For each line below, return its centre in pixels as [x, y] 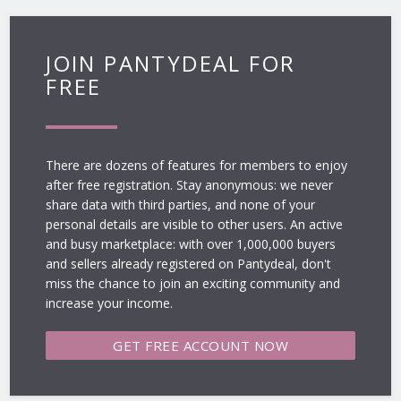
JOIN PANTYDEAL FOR [171, 64]
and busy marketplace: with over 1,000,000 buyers [191, 244]
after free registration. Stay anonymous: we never [190, 185]
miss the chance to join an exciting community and [193, 284]
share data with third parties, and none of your [181, 205]
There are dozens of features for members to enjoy [197, 166]
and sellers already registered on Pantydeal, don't [189, 264]
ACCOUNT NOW [235, 346]
